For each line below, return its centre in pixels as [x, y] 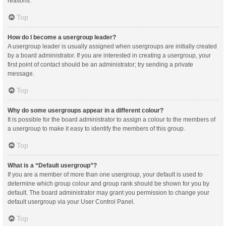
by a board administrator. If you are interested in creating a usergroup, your [109, 55]
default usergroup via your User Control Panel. [71, 202]
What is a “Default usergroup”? [52, 165]
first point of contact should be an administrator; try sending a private [100, 64]
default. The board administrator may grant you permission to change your [108, 192]
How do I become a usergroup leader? [62, 37]
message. [21, 73]
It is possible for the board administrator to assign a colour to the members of [111, 119]
